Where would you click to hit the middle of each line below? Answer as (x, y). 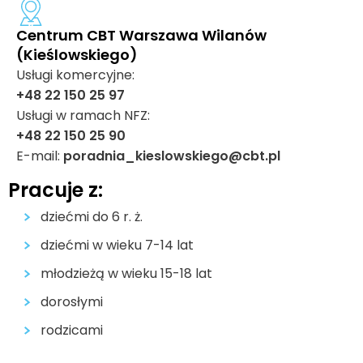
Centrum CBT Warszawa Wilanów (141, 35)
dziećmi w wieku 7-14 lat (117, 245)
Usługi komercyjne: (75, 75)
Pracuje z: (56, 190)
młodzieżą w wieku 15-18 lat (126, 273)
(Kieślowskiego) (77, 55)
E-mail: (40, 156)
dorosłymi (72, 302)
